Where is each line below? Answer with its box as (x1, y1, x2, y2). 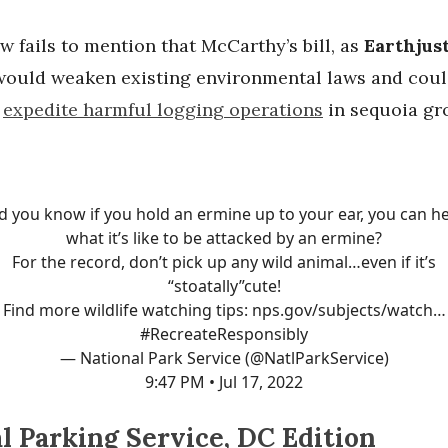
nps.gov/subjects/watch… (251, 299, 446, 322)
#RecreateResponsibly (140, 323, 308, 346)
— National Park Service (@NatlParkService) (59, 347, 389, 370)
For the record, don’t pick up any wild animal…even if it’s (12, 251, 436, 274)
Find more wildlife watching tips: (2, 299, 252, 322)
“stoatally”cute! (167, 275, 281, 298)
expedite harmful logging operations (3, 98, 323, 122)
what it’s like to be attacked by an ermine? (66, 227, 382, 250)
